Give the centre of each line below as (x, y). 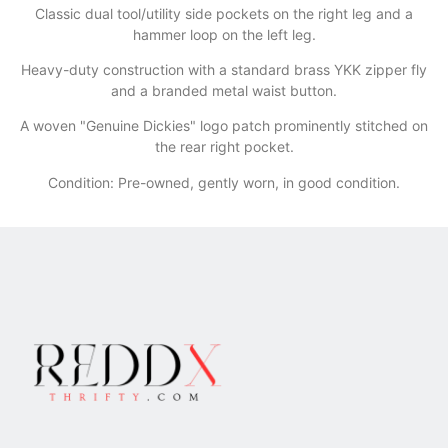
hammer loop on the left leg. (224, 34)
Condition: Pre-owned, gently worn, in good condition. (224, 182)
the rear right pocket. (224, 147)
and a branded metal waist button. (224, 90)
